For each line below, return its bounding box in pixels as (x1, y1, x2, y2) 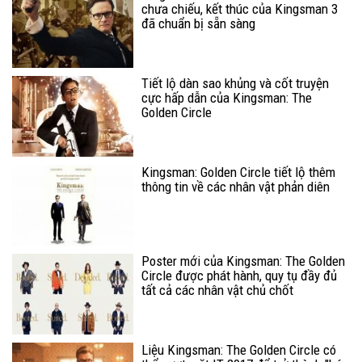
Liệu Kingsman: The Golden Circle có (141, 341, 336, 358)
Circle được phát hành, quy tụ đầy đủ (141, 267, 337, 284)
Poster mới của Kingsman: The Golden (141, 252, 345, 269)
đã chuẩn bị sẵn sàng (141, 15, 255, 32)
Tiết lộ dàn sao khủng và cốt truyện (141, 74, 329, 91)
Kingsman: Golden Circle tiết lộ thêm (141, 163, 335, 180)
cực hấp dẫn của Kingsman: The (141, 89, 312, 106)
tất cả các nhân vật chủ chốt (141, 281, 293, 298)
